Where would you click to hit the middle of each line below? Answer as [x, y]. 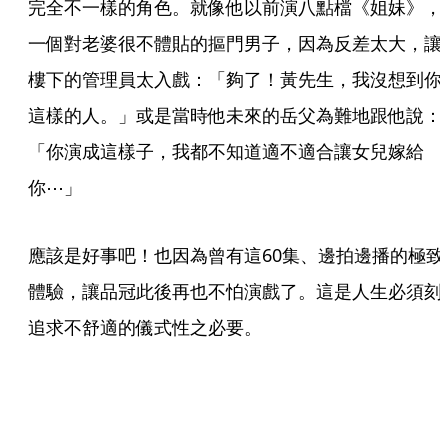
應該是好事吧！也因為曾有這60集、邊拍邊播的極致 [236, 254]
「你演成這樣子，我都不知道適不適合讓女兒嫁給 [226, 150]
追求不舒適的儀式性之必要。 [145, 326]
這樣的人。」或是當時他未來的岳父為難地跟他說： [235, 114]
